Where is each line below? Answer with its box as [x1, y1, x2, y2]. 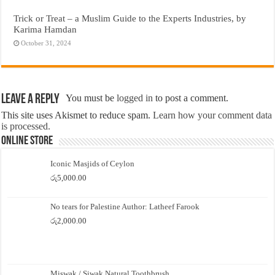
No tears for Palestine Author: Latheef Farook [50, 202, 200, 212]
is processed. [1, 120, 51, 131]
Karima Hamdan [14, 23, 77, 34]
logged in [117, 92, 153, 103]
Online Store [1, 134, 53, 147]
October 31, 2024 [21, 39, 72, 47]
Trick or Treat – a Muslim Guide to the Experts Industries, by [14, 12, 247, 23]
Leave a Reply [1, 92, 60, 107]
